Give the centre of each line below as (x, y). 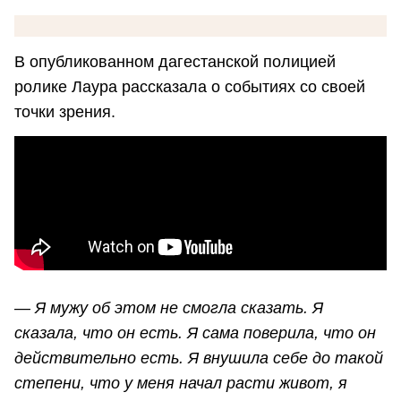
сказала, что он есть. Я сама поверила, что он (195, 333)
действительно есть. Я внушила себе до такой (199, 358)
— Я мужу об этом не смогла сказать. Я (169, 308)
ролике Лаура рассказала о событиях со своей (190, 86)
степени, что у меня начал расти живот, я (181, 384)
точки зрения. (65, 111)
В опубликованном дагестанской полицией (175, 61)
